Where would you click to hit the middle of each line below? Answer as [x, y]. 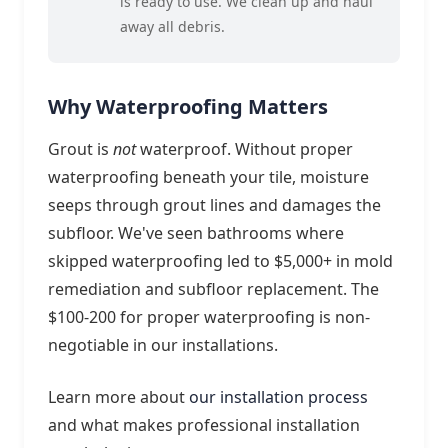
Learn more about [118, 396]
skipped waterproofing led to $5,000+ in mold [220, 260]
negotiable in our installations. [163, 344]
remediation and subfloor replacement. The [213, 288]
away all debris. [172, 26]
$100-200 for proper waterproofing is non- [209, 316]
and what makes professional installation [204, 424]
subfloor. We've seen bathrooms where [196, 232]
